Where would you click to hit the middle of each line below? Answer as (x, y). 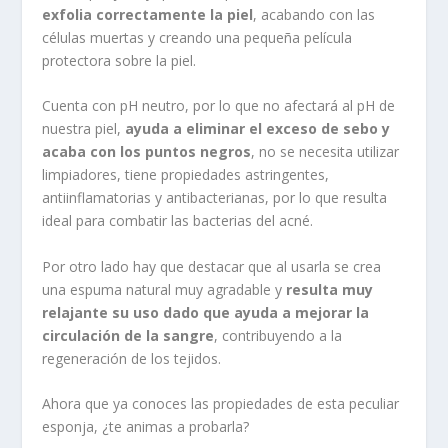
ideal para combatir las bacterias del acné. (178, 221)
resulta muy (330, 289)
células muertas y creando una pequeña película (197, 37)
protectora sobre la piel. (119, 60)
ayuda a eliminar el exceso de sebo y (258, 129)
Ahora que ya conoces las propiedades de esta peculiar (221, 404)
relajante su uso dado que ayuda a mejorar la (206, 312)
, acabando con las (314, 14)
